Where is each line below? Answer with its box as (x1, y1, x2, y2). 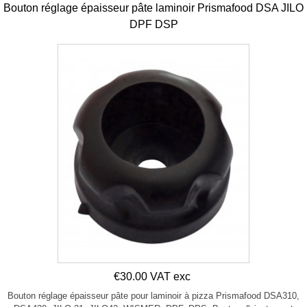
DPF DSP (129, 19, 178, 31)
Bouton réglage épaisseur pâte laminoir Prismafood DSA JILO (3, 2, 304, 14)
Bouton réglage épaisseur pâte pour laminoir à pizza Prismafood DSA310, (8, 290, 299, 301)
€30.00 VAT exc (114, 270, 191, 282)
